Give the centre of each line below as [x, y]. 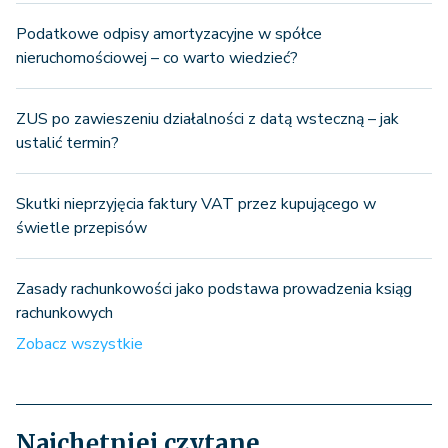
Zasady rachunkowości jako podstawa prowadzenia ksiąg [214, 289]
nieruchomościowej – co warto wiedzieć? [157, 58]
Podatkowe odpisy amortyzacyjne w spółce [169, 34]
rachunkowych [64, 313]
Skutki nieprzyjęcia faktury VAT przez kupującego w [196, 204]
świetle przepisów [81, 228]
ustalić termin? [67, 143]
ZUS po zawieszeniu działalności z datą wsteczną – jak [207, 119]
